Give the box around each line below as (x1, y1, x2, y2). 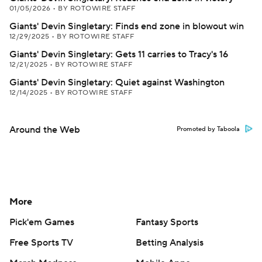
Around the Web (9, 124, 80, 136)
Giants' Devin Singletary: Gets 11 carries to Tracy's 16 (9, 49, 228, 60)
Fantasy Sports (136, 216, 198, 228)
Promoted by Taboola (177, 125, 240, 133)
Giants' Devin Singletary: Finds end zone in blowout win (9, 20, 244, 32)
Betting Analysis (136, 237, 204, 249)
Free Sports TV (9, 237, 73, 249)
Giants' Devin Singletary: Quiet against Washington (9, 77, 225, 88)
